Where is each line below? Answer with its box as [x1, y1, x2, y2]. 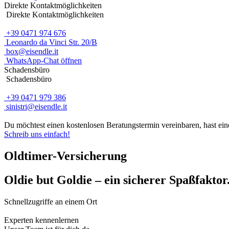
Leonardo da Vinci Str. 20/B [4, 38, 97, 47]
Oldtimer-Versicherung [4, 149, 127, 163]
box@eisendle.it [4, 47, 58, 56]
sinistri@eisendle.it [4, 102, 67, 111]
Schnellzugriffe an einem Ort [4, 197, 99, 206]
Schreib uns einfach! [4, 130, 70, 139]
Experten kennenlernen [4, 215, 81, 224]
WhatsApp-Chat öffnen [4, 56, 82, 65]
